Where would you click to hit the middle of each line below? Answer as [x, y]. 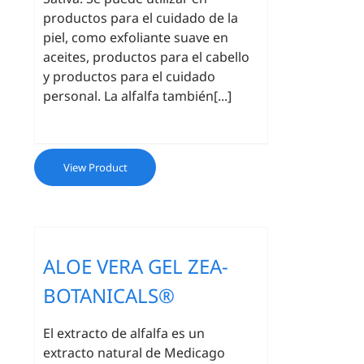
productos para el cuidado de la [141, 18]
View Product [95, 167]
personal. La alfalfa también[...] [138, 96]
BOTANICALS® [109, 295]
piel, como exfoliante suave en [136, 37]
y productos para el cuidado [130, 76]
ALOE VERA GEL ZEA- [136, 266]
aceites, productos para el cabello [147, 57]
